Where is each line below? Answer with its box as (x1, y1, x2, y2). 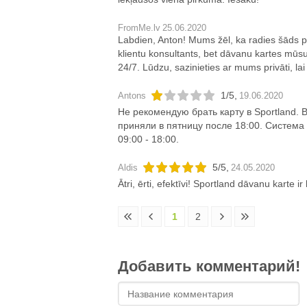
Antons (118, 90, 146, 101)
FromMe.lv (118, 23, 160, 33)
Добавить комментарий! (118, 258, 300, 275)
